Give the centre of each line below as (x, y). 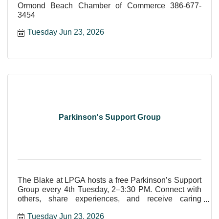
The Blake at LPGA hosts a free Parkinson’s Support (109, 180)
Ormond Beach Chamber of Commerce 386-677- (109, 6)
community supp (46, 208)
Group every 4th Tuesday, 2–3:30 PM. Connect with (109, 190)
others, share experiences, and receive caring (109, 199)
